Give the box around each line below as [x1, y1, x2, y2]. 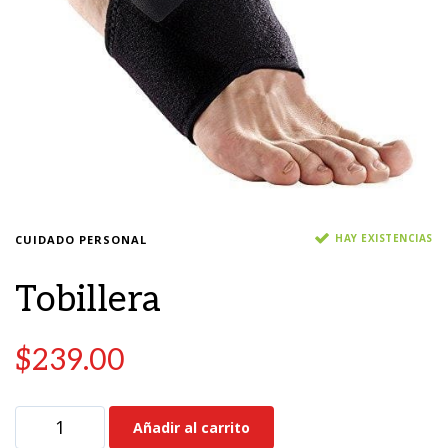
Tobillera [15, 278, 161, 323]
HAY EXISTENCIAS [335, 230, 433, 245]
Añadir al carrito [133, 418, 250, 438]
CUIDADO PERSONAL [15, 232, 147, 247]
